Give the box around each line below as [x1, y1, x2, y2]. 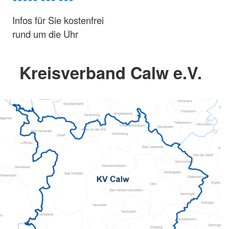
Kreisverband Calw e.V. [19, 60, 202, 85]
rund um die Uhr [12, 27, 78, 41]
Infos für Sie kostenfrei [12, 13, 104, 27]
